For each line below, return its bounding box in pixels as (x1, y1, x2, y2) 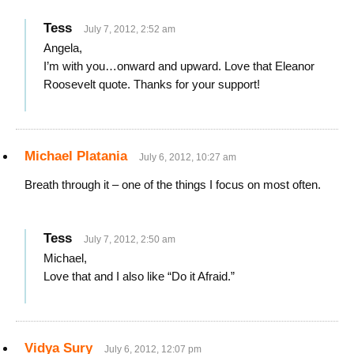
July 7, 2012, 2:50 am (84, 234, 175, 246)
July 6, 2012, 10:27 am (139, 152, 236, 164)
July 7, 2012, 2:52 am (84, 24, 175, 36)
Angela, (43, 41, 82, 55)
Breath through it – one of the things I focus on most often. (24, 178, 321, 192)
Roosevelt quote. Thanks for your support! (43, 77, 260, 92)
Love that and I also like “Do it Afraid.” (43, 269, 235, 284)
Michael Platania (24, 149, 127, 164)
